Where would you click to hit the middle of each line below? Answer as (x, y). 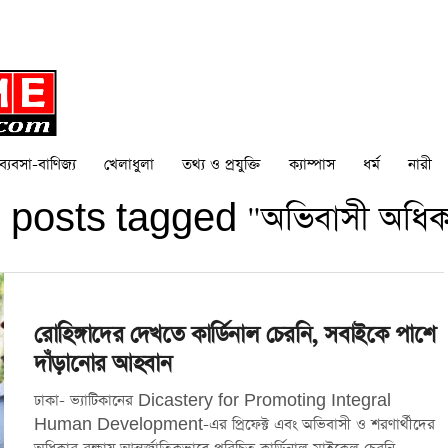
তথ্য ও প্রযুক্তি (221, 164)
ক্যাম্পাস (312, 164)
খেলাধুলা (129, 164)
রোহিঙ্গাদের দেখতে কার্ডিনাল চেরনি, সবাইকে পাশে (235, 335)
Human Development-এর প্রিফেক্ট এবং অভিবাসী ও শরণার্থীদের (234, 424)
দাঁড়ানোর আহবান (103, 364)
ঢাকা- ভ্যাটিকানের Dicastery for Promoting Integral (212, 400)
